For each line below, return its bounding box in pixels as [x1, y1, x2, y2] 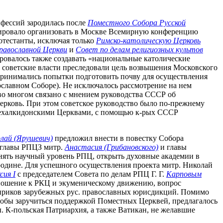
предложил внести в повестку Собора [53, 134, 184, 143]
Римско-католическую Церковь [96, 36, 201, 45]
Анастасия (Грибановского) [65, 143, 158, 152]
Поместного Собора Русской [88, 18, 186, 27]
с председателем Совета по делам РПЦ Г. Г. [15, 170, 166, 179]
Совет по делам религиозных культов [76, 45, 203, 54]
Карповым [166, 170, 202, 179]
